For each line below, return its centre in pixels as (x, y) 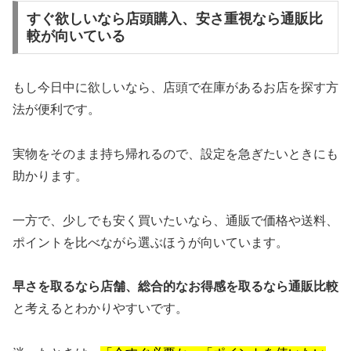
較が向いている (76, 36)
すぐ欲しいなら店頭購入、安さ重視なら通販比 (174, 19)
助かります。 (50, 175)
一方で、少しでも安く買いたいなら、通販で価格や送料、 (175, 220)
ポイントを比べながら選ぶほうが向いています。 (150, 242)
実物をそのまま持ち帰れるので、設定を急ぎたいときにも (175, 154)
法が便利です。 (56, 110)
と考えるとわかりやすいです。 (100, 309)
